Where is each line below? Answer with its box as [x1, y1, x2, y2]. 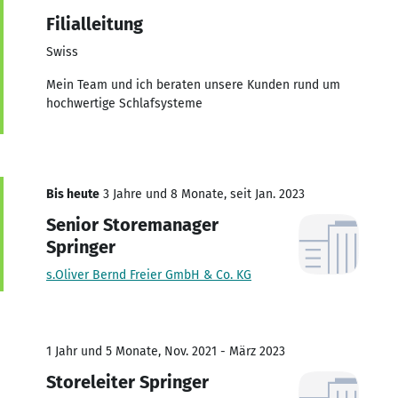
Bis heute [46, 186, 99, 202]
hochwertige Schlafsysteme [46, 95, 203, 111]
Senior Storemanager [46, 213, 219, 235]
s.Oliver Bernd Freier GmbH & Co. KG [46, 267, 251, 283]
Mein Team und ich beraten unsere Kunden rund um [46, 76, 340, 92]
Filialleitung [46, 12, 143, 35]
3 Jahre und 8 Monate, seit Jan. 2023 [99, 186, 305, 202]
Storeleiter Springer [46, 370, 209, 393]
